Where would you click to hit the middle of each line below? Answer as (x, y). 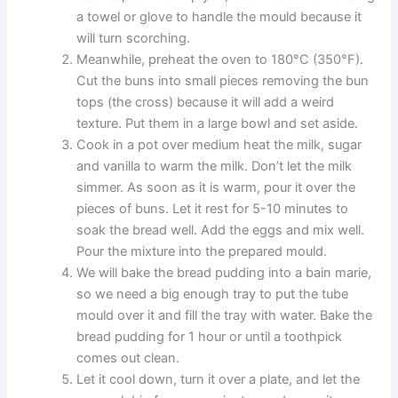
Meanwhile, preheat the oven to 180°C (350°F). (220, 60)
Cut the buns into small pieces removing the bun (223, 81)
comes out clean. (128, 358)
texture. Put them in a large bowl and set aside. (218, 124)
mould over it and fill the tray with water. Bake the (225, 316)
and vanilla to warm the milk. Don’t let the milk (215, 167)
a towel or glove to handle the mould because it (219, 17)
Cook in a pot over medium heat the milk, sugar (219, 145)
